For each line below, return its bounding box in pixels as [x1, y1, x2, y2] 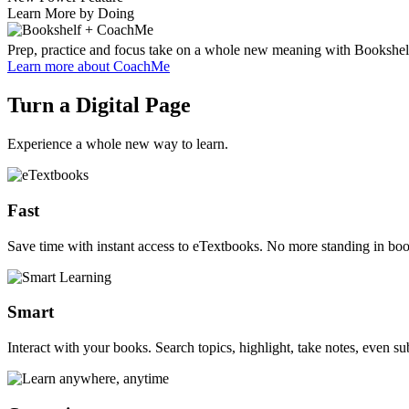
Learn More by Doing [7, 5, 134, 22]
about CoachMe [74, 58, 170, 75]
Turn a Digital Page [7, 93, 191, 118]
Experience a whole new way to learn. [7, 136, 228, 152]
